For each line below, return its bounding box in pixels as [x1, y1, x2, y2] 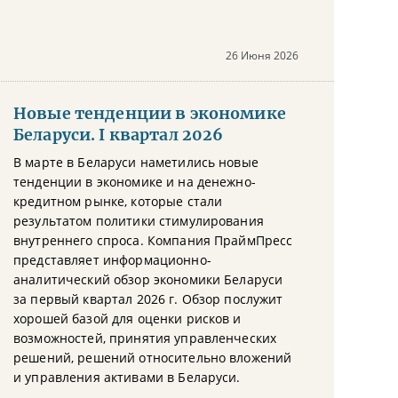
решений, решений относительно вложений [13, 349, 292, 366]
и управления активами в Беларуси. [13, 369, 241, 386]
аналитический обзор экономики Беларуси [13, 271, 283, 288]
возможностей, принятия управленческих [13, 330, 277, 346]
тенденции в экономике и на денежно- [13, 173, 256, 190]
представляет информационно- [13, 251, 211, 268]
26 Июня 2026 [226, 48, 298, 63]
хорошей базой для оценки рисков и [13, 310, 242, 327]
